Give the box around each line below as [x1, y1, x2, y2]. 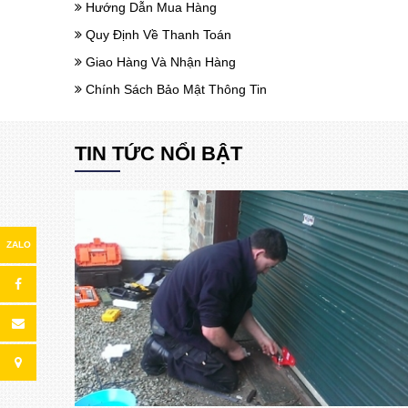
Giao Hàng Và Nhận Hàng [82, 55, 237, 70]
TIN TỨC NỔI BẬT [75, 142, 243, 166]
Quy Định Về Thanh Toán [82, 27, 232, 43]
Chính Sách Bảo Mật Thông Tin [82, 82, 268, 97]
